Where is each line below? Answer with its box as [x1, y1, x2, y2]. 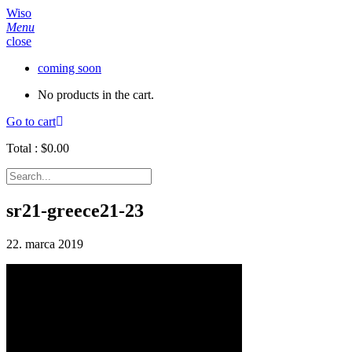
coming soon [38, 61, 101, 75]
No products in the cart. [38, 88, 154, 101]
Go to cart [6, 115, 56, 128]
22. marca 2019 [6, 236, 83, 251]
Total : [6, 141, 41, 155]
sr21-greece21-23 [6, 200, 144, 221]
